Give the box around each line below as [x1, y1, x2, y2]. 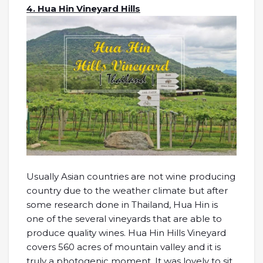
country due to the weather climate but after [26, 185, 228, 197]
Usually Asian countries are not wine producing [26, 171, 235, 183]
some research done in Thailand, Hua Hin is [26, 199, 218, 211]
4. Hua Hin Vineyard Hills [26, 2, 140, 14]
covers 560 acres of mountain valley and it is [26, 241, 221, 253]
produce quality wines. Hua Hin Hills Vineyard [26, 227, 226, 239]
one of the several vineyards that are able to [26, 213, 222, 225]
